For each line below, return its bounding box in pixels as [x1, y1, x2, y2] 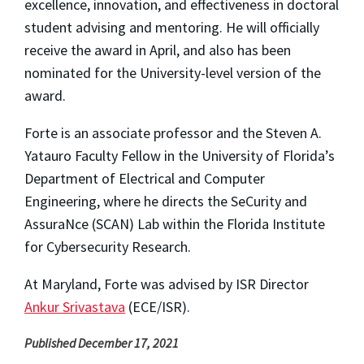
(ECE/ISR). [125, 297, 190, 317]
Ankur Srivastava [24, 297, 125, 317]
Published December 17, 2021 [24, 335, 179, 352]
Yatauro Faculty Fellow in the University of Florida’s [24, 146, 335, 166]
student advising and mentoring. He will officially [24, 18, 319, 37]
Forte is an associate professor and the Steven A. [24, 123, 322, 143]
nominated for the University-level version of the [24, 63, 321, 83]
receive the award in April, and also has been [24, 41, 291, 60]
